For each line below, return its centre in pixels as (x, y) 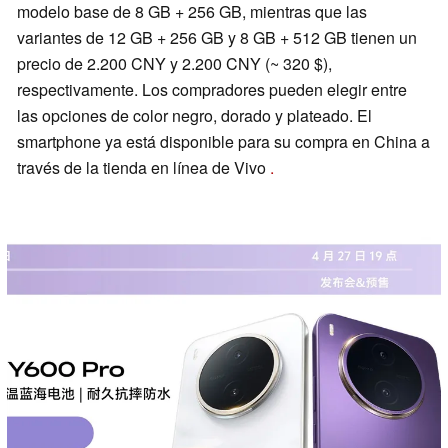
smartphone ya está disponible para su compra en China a (223, 142)
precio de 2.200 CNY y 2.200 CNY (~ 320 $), (174, 64)
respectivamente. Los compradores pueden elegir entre (212, 90)
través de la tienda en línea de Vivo (143, 168)
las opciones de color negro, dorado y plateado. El (194, 116)
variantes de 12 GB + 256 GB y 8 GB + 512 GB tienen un (217, 38)
